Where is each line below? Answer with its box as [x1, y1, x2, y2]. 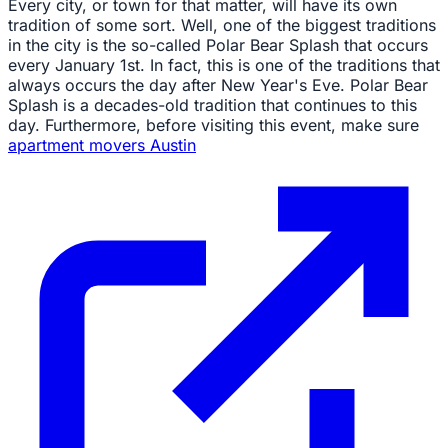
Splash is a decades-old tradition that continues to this [8, 94, 417, 115]
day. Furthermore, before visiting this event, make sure [8, 114, 419, 135]
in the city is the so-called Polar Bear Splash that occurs [8, 34, 428, 55]
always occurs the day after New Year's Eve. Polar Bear [8, 74, 428, 95]
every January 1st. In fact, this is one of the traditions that [8, 54, 440, 75]
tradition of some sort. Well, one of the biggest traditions [8, 14, 436, 35]
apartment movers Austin [8, 134, 196, 155]
